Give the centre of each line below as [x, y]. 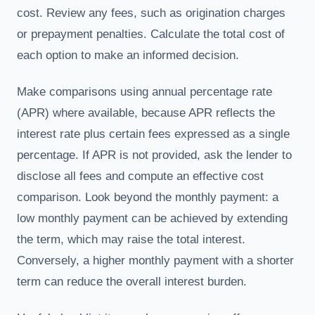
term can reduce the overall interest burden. [132, 281]
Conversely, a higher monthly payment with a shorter [155, 260]
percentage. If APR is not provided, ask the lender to [154, 155]
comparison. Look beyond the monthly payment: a [148, 197]
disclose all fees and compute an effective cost [140, 176]
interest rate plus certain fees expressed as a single [153, 134]
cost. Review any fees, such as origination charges [151, 13]
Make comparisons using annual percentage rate [144, 91]
